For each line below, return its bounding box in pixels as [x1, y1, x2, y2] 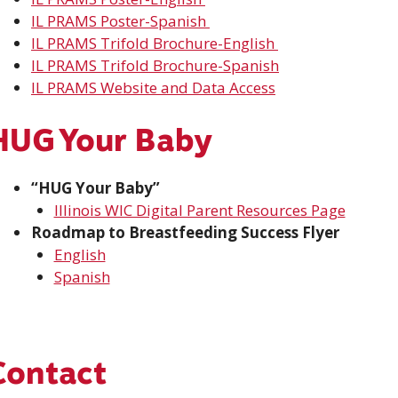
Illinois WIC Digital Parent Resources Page [53, 199, 346, 220]
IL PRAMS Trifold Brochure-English [31, 33, 278, 53]
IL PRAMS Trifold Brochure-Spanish [31, 55, 279, 76]
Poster [100, 11, 145, 31]
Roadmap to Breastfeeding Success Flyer [31, 221, 339, 243]
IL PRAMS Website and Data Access [31, 77, 275, 98]
